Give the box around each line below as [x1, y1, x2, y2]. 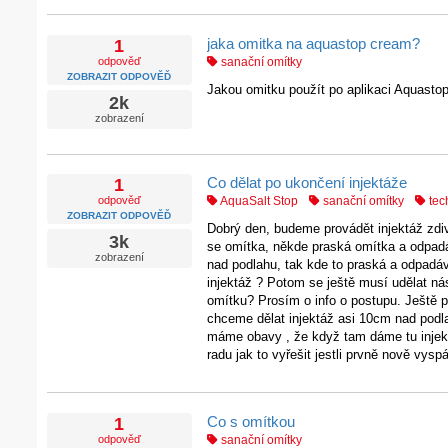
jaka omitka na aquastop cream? [206, 34, 420, 52]
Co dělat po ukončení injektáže [206, 174, 407, 192]
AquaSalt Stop [217, 194, 298, 209]
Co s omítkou [206, 412, 295, 430]
